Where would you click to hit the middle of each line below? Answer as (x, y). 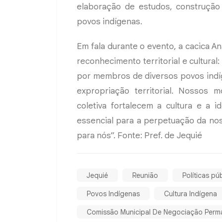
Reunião (145, 175)
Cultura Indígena (191, 194)
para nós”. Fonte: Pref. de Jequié (139, 135)
